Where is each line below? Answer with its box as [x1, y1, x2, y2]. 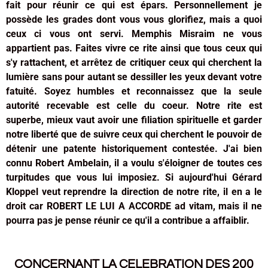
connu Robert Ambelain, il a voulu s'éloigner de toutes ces [6, 157, 262, 169]
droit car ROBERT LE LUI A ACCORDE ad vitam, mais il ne [6, 200, 262, 212]
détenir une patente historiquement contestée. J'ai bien [6, 142, 262, 154]
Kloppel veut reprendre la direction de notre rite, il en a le [6, 185, 262, 197]
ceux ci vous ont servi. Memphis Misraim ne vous [6, 28, 262, 39]
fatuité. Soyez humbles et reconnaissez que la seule [6, 85, 262, 97]
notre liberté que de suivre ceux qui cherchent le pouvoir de [6, 128, 262, 140]
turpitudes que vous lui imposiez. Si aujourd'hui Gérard [6, 171, 262, 183]
